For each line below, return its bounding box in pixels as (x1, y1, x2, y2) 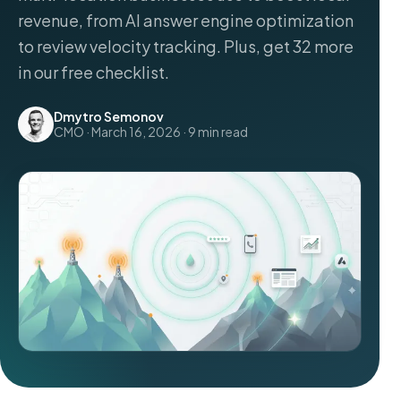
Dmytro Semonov (54, 108, 164, 124)
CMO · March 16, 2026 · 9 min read (54, 124, 248, 140)
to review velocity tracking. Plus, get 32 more (18, 36, 354, 56)
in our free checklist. (18, 62, 169, 82)
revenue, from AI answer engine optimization (18, 10, 354, 30)
